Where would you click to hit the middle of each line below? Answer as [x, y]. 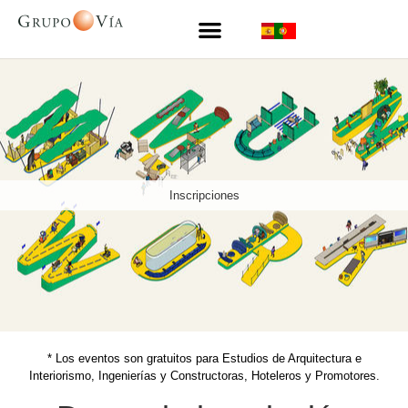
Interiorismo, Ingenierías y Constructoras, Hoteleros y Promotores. [204, 376]
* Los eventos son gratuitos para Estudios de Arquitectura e [204, 359]
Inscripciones [204, 195]
